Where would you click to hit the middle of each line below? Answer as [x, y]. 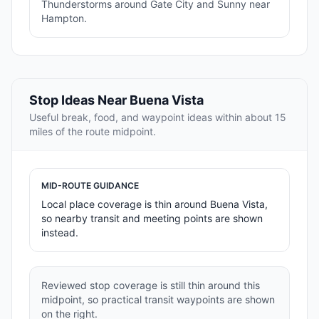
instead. [60, 233]
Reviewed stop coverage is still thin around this [151, 286]
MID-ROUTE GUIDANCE [90, 186]
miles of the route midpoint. [93, 132]
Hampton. [64, 19]
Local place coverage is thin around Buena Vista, [155, 204]
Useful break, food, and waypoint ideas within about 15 [158, 117]
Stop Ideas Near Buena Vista [116, 100]
